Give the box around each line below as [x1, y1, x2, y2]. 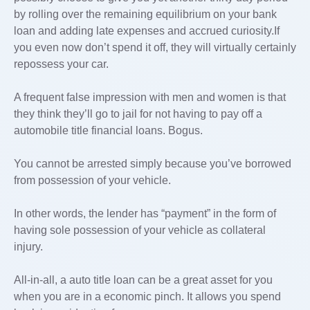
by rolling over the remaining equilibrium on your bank [14, 8, 277, 20]
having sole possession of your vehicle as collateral [14, 224, 266, 236]
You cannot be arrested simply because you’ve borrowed [14, 158, 291, 170]
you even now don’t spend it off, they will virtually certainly [14, 42, 296, 53]
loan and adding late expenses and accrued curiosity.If [14, 25, 280, 37]
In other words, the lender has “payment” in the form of [14, 208, 276, 219]
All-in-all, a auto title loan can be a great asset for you [14, 274, 273, 286]
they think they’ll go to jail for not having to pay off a [14, 108, 262, 120]
